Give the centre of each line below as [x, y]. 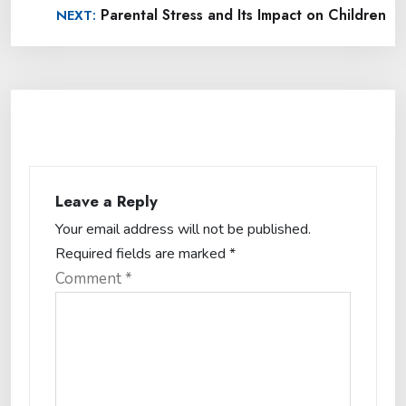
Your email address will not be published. [183, 229]
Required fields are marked [142, 254]
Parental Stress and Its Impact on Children [243, 15]
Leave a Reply [106, 201]
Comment [90, 279]
